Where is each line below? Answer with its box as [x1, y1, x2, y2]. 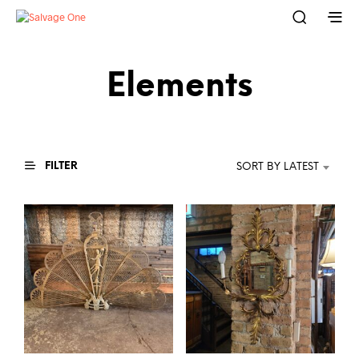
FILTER [42, 160, 78, 171]
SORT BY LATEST [236, 161, 319, 172]
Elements [106, 70, 253, 104]
